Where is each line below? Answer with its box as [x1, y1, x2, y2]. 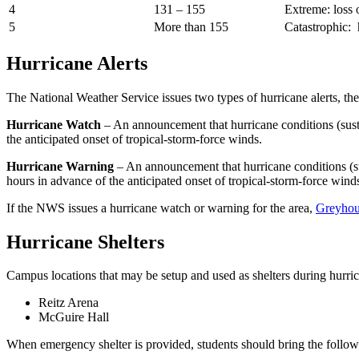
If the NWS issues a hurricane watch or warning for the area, [6, 200, 316, 215]
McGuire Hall [38, 310, 112, 325]
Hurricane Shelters [6, 231, 164, 252]
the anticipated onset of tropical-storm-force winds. [6, 131, 262, 146]
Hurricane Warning [6, 159, 114, 173]
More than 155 [154, 19, 228, 34]
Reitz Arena [38, 296, 99, 310]
